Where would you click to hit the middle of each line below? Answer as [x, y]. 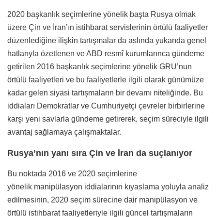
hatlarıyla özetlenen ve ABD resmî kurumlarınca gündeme [106, 53]
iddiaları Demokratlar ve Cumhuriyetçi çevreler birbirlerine [106, 106]
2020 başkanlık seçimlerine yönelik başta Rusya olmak [101, 14]
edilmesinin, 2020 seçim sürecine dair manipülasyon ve [102, 200]
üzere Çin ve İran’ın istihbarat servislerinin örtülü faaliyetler [108, 27]
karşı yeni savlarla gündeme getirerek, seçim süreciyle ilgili [108, 119]
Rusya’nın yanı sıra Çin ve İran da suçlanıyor [100, 153]
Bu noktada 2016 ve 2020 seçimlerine [72, 173]
